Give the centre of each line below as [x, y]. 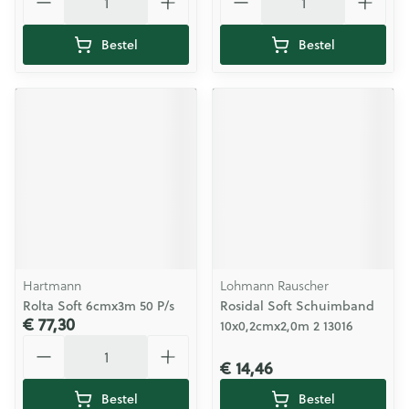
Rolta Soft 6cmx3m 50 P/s [99, 306]
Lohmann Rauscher [274, 286]
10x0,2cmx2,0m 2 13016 [287, 326]
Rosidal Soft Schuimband [297, 306]
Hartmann [52, 286]
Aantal [44, 343]
